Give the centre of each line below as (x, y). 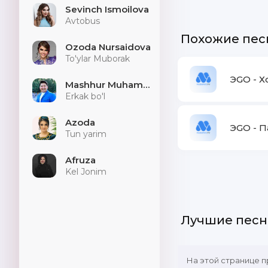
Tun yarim (86, 134)
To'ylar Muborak (98, 59)
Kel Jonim (86, 172)
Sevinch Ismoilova (107, 9)
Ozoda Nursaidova (108, 47)
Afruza (80, 160)
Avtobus (83, 21)
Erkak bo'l (85, 96)
